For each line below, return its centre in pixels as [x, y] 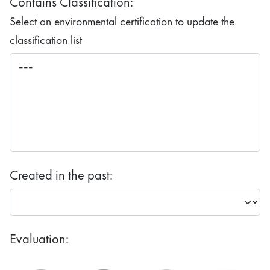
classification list [46, 40]
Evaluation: [39, 239]
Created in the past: [61, 175]
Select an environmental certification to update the [122, 21]
